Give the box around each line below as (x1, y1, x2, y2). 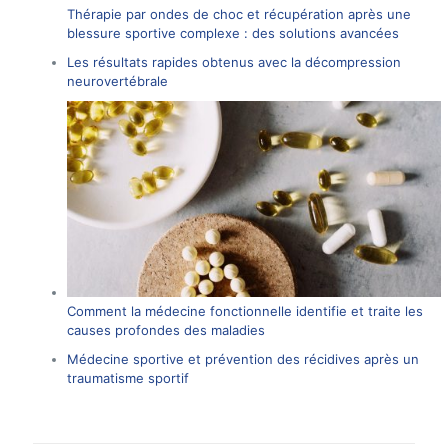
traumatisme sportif (66, 369, 189, 386)
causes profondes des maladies (66, 321, 265, 338)
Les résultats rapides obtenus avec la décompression (66, 54, 401, 71)
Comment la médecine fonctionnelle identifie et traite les (66, 302, 423, 319)
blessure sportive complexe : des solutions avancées (66, 25, 399, 42)
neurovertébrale (66, 73, 168, 90)
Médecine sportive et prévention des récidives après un (66, 350, 419, 367)
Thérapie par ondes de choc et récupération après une (66, 6, 411, 23)
